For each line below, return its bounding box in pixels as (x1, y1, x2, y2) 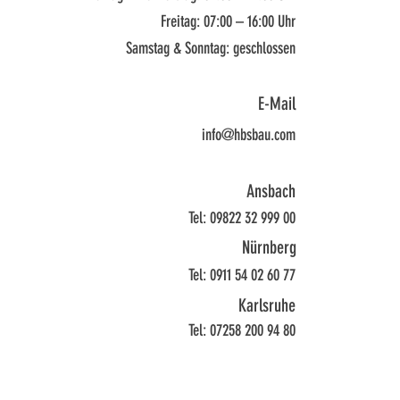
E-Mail (258, 93, 296, 114)
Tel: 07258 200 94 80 (188, 321, 296, 340)
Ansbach (246, 180, 296, 202)
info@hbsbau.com (202, 125, 296, 145)
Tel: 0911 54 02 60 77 (188, 265, 296, 285)
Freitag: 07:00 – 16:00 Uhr (161, 12, 296, 31)
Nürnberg (242, 237, 296, 258)
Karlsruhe (238, 295, 296, 316)
